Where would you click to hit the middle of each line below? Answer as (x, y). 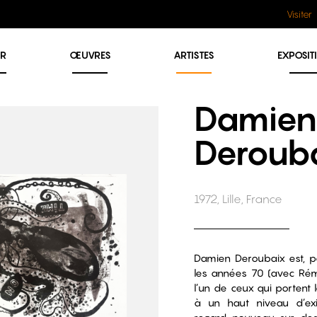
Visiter (300, 14)
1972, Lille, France (238, 199)
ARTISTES (194, 55)
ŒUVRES (90, 55)
